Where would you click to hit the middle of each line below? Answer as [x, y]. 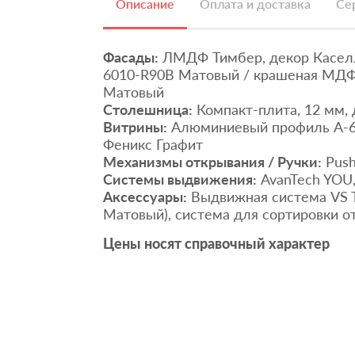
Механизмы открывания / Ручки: [212, 161]
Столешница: [148, 109]
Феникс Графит [153, 144]
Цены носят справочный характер [216, 243]
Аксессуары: [145, 196]
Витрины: [135, 126]
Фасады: [131, 57]
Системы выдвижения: [180, 179]
